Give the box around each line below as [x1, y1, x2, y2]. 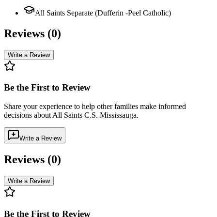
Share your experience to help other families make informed [4, 102, 186, 111]
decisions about [4, 111, 52, 120]
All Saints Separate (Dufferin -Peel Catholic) [35, 8, 171, 17]
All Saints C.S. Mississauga [52, 111, 137, 120]
